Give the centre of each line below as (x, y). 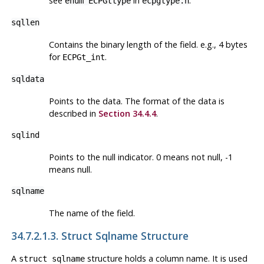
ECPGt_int (83, 57)
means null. (70, 170)
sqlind (25, 135)
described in (73, 114)
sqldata (27, 79)
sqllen (25, 23)
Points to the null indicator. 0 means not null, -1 (141, 157)
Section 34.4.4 (127, 114)
